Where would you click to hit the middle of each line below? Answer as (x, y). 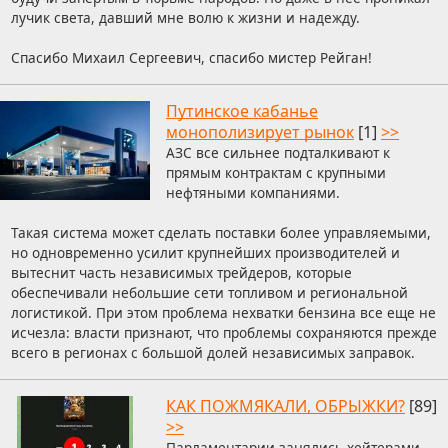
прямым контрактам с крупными (276, 173)
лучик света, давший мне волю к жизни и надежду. (185, 18)
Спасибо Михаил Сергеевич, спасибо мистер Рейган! (191, 58)
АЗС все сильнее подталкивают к (278, 153)
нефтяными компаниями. (253, 193)
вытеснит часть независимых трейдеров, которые (181, 273)
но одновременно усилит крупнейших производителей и (205, 253)
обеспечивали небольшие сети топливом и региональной (209, 293)
